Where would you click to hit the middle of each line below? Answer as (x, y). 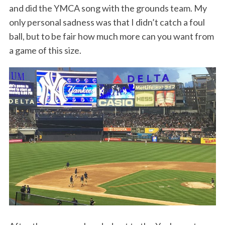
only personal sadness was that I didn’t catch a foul (107, 22)
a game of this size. (45, 50)
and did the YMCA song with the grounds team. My (108, 8)
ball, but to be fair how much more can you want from (111, 36)
